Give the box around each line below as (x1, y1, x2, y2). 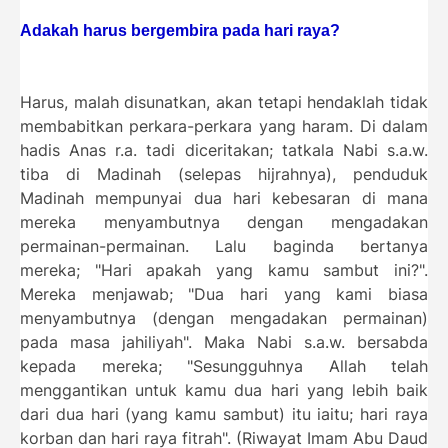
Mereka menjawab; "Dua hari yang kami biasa (20, 284, 428, 304)
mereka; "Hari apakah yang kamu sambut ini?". (20, 260, 428, 280)
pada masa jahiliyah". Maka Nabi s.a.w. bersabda (20, 332, 428, 352)
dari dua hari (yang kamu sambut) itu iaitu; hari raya (20, 404, 428, 424)
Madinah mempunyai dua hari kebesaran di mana (20, 188, 428, 208)
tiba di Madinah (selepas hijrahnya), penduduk (20, 164, 428, 184)
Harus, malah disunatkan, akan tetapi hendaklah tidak (20, 92, 428, 112)
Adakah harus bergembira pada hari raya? (20, 21, 340, 39)
